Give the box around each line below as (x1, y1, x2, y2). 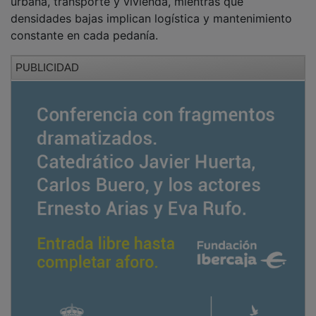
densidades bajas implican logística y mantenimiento (11, 1, 292, 16)
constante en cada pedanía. (11, 18, 158, 33)
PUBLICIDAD (16, 51, 79, 64)
